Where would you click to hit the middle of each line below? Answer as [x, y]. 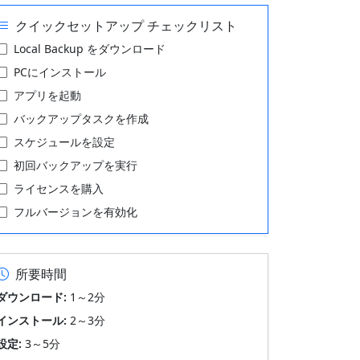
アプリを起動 [47, 95]
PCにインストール [60, 72]
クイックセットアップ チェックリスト [126, 26]
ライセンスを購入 [59, 188]
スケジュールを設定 [64, 142]
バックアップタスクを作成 [81, 119]
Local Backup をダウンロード [90, 49]
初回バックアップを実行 [76, 165]
